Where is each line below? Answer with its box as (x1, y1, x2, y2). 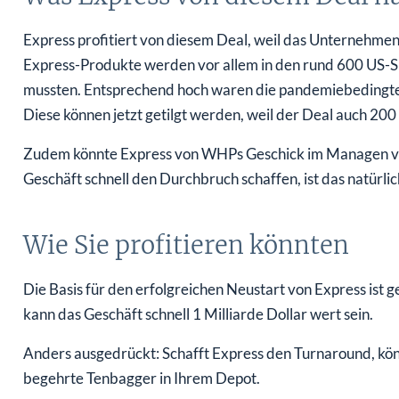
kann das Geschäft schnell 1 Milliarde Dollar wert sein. (22, 305, 373, 324)
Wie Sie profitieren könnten (22, 230, 349, 261)
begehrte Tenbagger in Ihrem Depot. (22, 369, 260, 388)
